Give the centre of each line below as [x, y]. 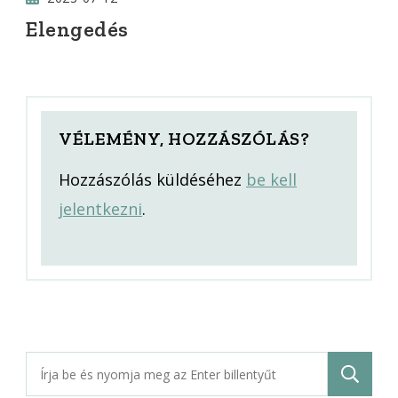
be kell [271, 180]
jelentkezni [100, 209]
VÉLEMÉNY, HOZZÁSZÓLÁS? [186, 139]
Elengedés [77, 30]
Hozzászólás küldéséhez [152, 180]
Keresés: [56, 366]
